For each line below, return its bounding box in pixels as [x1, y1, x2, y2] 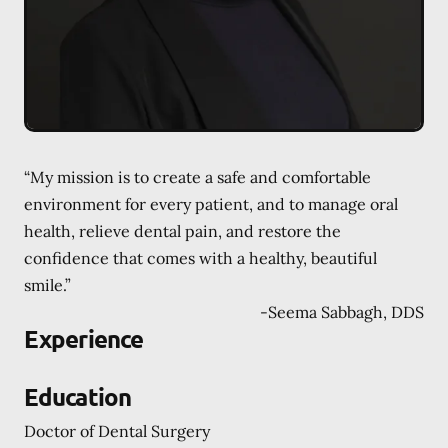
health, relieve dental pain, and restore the [24, 220, 341, 241]
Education [24, 380, 131, 412]
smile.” [24, 274, 71, 295]
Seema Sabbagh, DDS [268, 301, 424, 322]
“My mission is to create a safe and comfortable [24, 166, 371, 187]
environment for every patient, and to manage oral [24, 193, 398, 214]
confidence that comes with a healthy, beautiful [24, 247, 377, 268]
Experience [24, 322, 143, 354]
